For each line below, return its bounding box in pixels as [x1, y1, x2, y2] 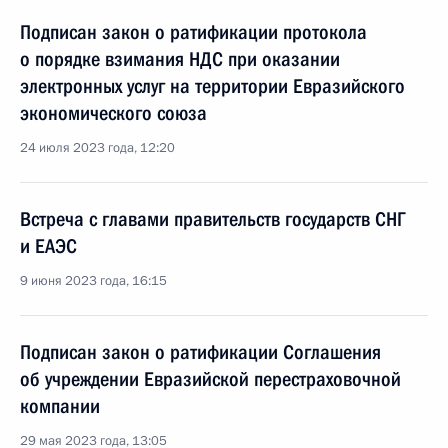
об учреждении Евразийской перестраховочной [20, 367, 401, 391]
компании [20, 394, 100, 418]
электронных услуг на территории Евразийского [20, 74, 405, 98]
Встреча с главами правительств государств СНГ [20, 207, 406, 231]
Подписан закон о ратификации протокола [20, 20, 367, 44]
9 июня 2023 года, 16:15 [20, 272, 167, 290]
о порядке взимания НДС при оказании [20, 47, 340, 71]
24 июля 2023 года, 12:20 [20, 139, 175, 157]
